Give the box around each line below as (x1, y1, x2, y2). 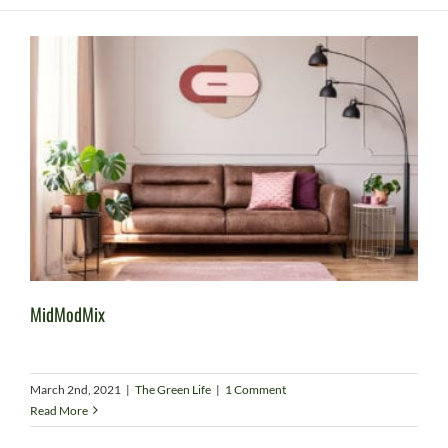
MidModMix (30, 300, 105, 327)
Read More (30, 402, 88, 418)
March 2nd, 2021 (30, 381, 121, 397)
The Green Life (135, 381, 211, 397)
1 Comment (225, 381, 286, 397)
